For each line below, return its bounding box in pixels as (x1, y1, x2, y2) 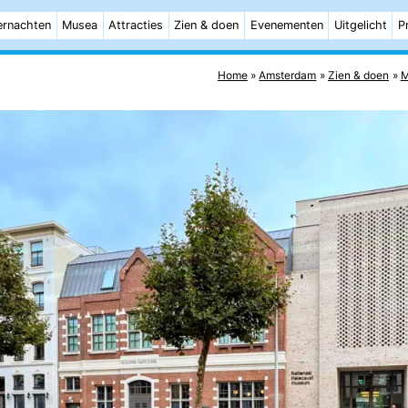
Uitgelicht (333, 18, 387, 32)
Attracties (108, 18, 164, 32)
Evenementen (250, 18, 323, 32)
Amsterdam (259, 67, 317, 82)
